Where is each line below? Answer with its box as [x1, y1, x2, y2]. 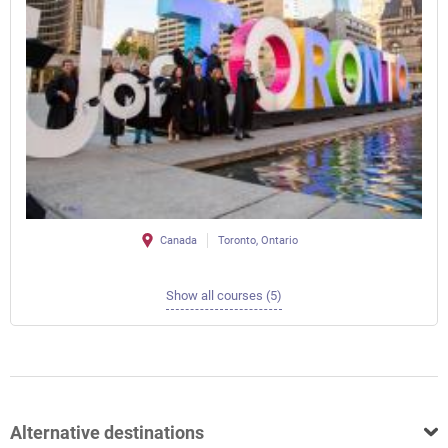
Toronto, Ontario [218, 234, 298, 248]
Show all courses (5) [166, 288, 282, 304]
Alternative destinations [10, 421, 204, 443]
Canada [160, 234, 197, 248]
